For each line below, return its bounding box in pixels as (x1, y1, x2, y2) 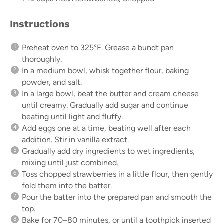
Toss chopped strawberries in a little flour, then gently (22, 169, 213, 179)
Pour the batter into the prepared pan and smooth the (22, 192, 212, 202)
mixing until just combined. (22, 157, 118, 167)
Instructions (10, 17, 70, 30)
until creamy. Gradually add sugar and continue (22, 100, 188, 110)
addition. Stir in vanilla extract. (22, 134, 129, 144)
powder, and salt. (22, 77, 82, 87)
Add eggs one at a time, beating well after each (22, 123, 191, 133)
